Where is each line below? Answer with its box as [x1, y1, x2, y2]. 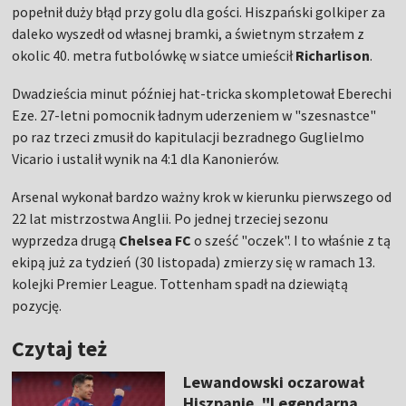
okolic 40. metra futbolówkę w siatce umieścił [12, 46, 296, 65]
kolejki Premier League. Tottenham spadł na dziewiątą [12, 275, 349, 294]
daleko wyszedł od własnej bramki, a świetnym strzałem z [12, 24, 365, 43]
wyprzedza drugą [12, 231, 120, 250]
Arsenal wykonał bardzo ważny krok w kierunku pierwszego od [12, 188, 392, 207]
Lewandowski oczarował [182, 372, 364, 393]
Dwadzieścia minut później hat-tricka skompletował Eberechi [12, 84, 392, 103]
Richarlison [295, 46, 371, 65]
